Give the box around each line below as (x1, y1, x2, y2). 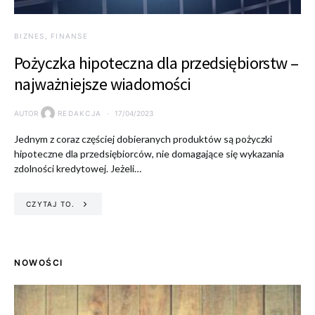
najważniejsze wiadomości (14, 73, 191, 95)
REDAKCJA (58, 108, 101, 117)
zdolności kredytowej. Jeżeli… (14, 162, 141, 174)
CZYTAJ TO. (26, 199, 75, 208)
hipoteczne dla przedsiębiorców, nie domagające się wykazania (14, 148, 284, 160)
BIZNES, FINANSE (14, 32, 88, 40)
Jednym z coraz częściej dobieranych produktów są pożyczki (14, 133, 272, 145)
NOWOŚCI (14, 257, 63, 268)
